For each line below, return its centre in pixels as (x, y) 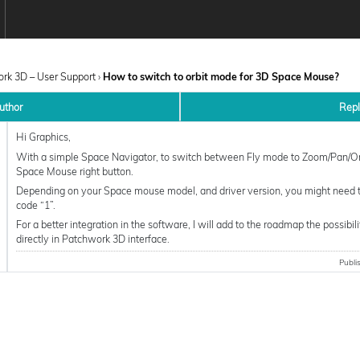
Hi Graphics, (43, 137)
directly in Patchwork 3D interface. (92, 239)
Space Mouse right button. (74, 171)
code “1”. (35, 205)
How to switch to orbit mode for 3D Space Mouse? (221, 76)
